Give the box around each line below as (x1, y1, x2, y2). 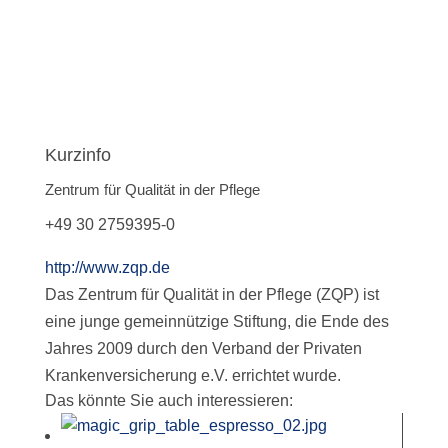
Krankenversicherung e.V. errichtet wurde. (44, 366, 341, 384)
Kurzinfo (44, 144, 111, 165)
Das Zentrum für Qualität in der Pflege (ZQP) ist (44, 285, 379, 303)
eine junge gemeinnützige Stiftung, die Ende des (44, 312, 389, 330)
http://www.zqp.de (44, 258, 170, 276)
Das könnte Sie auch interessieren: (44, 391, 293, 409)
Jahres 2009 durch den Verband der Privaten (44, 339, 362, 357)
